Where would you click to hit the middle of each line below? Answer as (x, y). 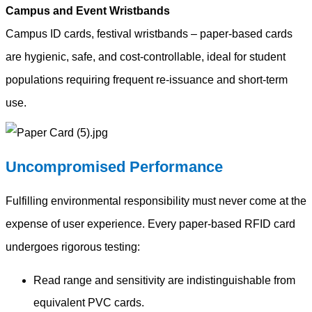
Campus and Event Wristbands (88, 10)
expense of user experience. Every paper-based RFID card (150, 224)
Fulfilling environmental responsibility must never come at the (156, 201)
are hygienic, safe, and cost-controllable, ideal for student (146, 56)
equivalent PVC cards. (89, 302)
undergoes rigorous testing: (73, 247)
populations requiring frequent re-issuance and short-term (147, 79)
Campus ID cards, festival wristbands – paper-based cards (149, 33)
